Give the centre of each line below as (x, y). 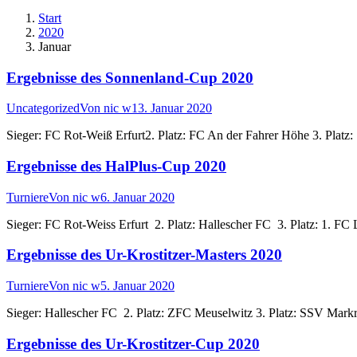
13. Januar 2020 (172, 108)
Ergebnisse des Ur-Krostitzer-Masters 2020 (144, 255)
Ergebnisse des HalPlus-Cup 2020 (116, 167)
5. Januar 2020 (137, 286)
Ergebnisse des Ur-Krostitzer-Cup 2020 (133, 343)
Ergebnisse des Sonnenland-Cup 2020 (130, 77)
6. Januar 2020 (137, 197)
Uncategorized (43, 108)
